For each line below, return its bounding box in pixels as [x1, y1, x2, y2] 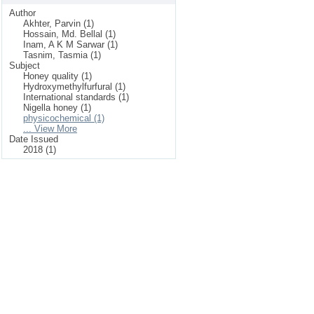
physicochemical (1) [23, 113, 104, 123]
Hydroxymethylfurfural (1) [23, 81, 125, 92]
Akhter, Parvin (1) [23, 18, 94, 29]
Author [9, 8, 36, 18]
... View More [23, 123, 77, 134]
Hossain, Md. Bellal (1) [23, 29, 116, 39]
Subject [9, 60, 40, 71]
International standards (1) [23, 92, 129, 102]
